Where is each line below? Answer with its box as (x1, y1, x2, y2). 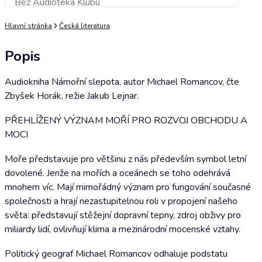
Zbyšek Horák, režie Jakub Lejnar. (5, 89, 139, 102)
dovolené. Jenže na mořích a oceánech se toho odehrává (5, 167, 230, 180)
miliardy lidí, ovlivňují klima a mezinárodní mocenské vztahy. (5, 223, 240, 236)
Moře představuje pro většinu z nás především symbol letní (5, 153, 246, 166)
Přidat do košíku (94, 1, 150, 10)
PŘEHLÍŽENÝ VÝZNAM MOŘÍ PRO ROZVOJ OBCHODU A (5, 114, 247, 127)
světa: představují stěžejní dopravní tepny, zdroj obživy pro (5, 209, 241, 222)
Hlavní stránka (5, 21, 52, 30)
